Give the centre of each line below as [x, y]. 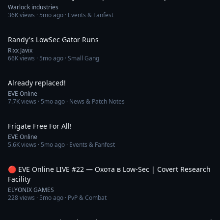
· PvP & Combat [85, 198]
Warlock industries [33, 7]
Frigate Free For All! [40, 126]
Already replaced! [37, 83]
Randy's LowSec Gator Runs [53, 40]
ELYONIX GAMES [31, 190]
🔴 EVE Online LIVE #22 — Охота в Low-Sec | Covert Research [109, 169]
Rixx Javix [20, 50]
